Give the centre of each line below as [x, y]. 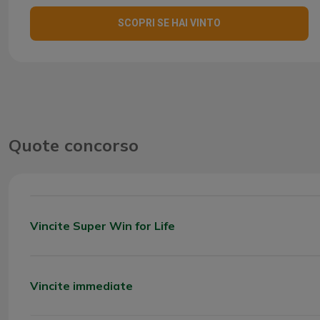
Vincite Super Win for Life [102, 225]
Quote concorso [74, 145]
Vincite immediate [81, 285]
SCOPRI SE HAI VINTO [169, 23]
